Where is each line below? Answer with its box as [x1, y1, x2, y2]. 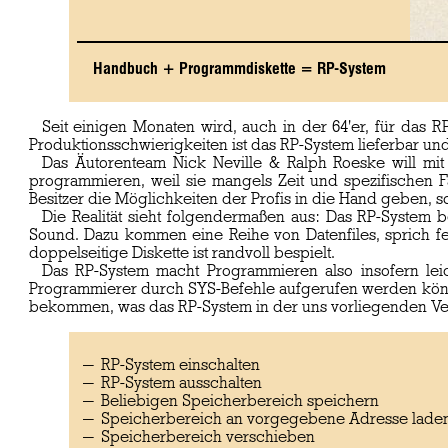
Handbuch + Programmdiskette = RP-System [92, 59, 386, 79]
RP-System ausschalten [100, 374, 262, 393]
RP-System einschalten [100, 356, 260, 375]
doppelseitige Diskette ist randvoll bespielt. [28, 244, 335, 263]
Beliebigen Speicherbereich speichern [100, 392, 379, 411]
